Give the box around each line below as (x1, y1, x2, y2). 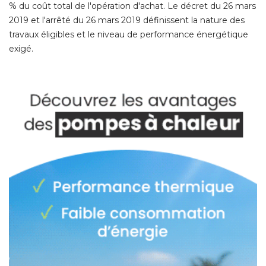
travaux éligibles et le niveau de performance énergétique (9, 28, 248, 40)
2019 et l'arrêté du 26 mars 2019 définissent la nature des (9, 14, 245, 26)
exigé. (9, 43, 33, 54)
